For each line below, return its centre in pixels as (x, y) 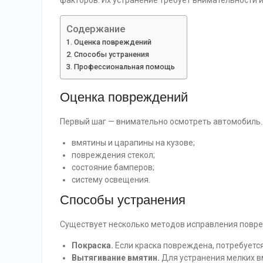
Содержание (96, 29)
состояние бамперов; (113, 168)
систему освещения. (111, 180)
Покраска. (92, 246)
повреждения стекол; (113, 155)
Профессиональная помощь (124, 67)
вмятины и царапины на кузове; (133, 143)
